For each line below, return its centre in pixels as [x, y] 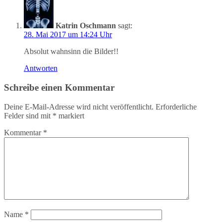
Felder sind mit [28, 115]
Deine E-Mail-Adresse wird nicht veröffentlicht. [79, 107]
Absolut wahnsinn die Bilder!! [71, 52]
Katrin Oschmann [86, 26]
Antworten [41, 68]
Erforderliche [176, 107]
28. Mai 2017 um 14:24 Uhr [68, 35]
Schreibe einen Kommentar [59, 87]
